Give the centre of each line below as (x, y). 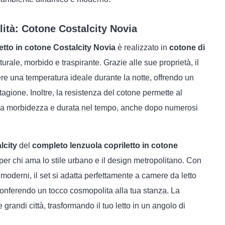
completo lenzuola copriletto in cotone (105, 145)
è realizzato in (142, 47)
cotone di (187, 47)
